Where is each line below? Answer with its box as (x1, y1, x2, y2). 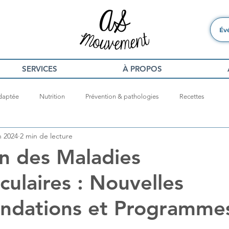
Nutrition (39, 93, 65, 100)
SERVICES (22, 64, 57, 74)
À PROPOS (123, 64, 162, 74)
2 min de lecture (20, 131, 73, 141)
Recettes (179, 93, 204, 100)
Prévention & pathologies (85, 93, 159, 100)
